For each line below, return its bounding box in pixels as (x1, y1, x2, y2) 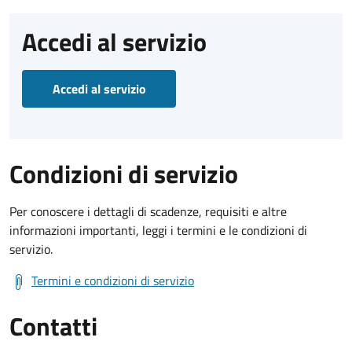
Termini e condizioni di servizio (31, 270, 194, 290)
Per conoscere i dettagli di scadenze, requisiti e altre (9, 201, 287, 221)
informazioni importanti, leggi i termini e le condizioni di (9, 220, 307, 240)
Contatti (9, 306, 97, 345)
